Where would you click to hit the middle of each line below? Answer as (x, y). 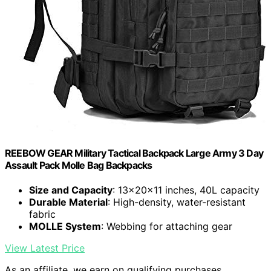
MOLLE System (65, 226)
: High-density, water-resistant (177, 202)
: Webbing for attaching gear (167, 226)
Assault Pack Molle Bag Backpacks (79, 165)
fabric (42, 214)
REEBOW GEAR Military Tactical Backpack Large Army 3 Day (134, 153)
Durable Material (68, 202)
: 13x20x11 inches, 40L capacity (186, 190)
